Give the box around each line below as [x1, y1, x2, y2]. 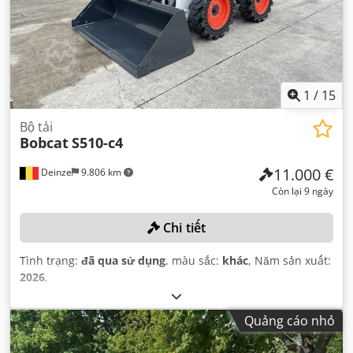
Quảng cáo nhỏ [244, 311, 335, 329]
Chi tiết [159, 218, 206, 236]
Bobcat [20, 132, 69, 152]
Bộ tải [20, 117, 53, 136]
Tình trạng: [20, 252, 81, 268]
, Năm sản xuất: [248, 252, 331, 268]
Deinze [39, 165, 72, 179]
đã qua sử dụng [81, 252, 165, 268]
